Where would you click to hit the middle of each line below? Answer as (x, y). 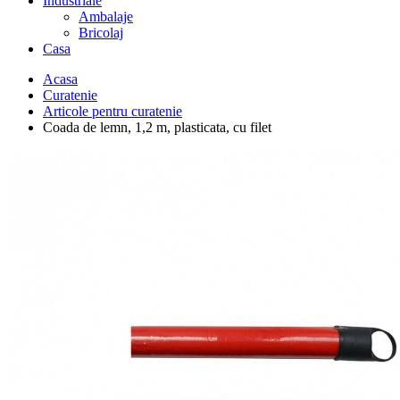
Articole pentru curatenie (112, 111)
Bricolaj (101, 33)
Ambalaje (106, 17)
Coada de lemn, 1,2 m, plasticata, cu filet (157, 127)
